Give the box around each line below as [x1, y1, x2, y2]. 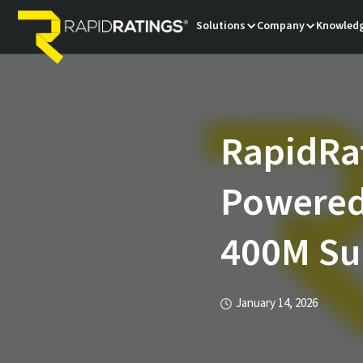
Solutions [196, 18, 246, 34]
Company [257, 18, 305, 34]
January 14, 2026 [236, 295, 318, 313]
